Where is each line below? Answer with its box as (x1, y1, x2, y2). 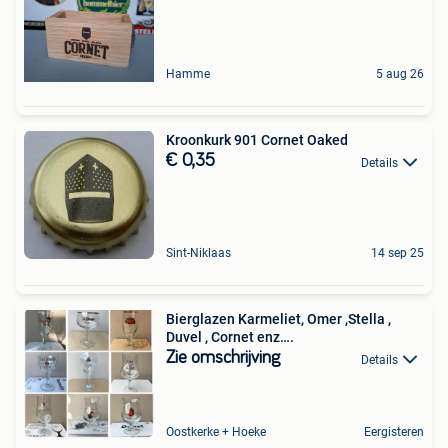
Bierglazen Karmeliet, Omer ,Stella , (166, 311, 238, 328)
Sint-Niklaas (166, 246, 231, 261)
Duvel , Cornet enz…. (166, 329, 294, 346)
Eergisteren (364, 425, 424, 440)
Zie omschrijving (166, 349, 280, 368)
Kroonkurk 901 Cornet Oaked (166, 132, 348, 149)
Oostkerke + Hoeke (166, 425, 266, 440)
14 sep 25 (371, 246, 424, 261)
